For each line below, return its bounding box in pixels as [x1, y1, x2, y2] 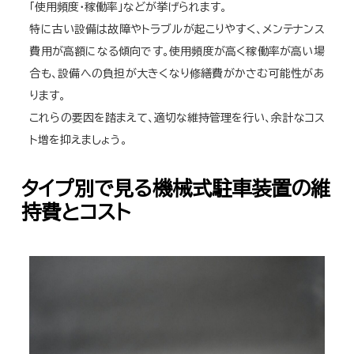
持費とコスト [21, 201, 131, 222]
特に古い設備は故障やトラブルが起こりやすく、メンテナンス [29, 23, 325, 35]
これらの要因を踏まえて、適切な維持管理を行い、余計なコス [29, 111, 325, 123]
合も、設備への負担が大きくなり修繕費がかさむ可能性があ [29, 67, 325, 79]
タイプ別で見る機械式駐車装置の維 [21, 178, 331, 198]
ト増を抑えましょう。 [29, 134, 128, 145]
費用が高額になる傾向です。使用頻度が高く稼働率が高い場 [29, 45, 325, 57]
